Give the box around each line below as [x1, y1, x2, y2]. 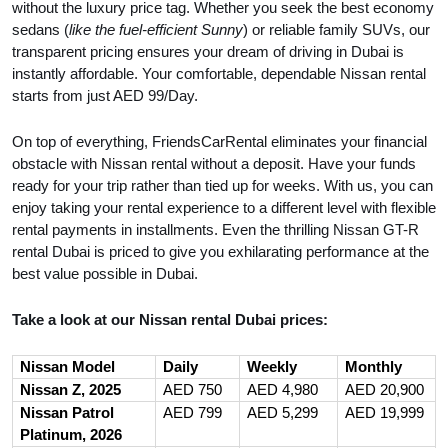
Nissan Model [19, 359, 115, 375]
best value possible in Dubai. [12, 266, 198, 282]
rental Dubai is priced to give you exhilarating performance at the [12, 244, 429, 260]
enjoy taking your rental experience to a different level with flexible [12, 200, 436, 216]
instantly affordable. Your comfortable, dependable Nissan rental [12, 66, 426, 82]
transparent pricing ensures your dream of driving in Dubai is [12, 44, 404, 60]
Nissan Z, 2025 [19, 382, 121, 398]
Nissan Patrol [19, 405, 114, 421]
